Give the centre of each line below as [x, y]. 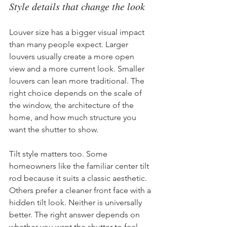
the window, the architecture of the [72, 105]
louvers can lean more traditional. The [78, 81]
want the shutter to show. [54, 129]
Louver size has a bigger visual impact [78, 32]
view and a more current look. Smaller [78, 68]
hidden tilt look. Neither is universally [77, 202]
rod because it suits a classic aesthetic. [79, 178]
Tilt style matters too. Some [59, 154]
